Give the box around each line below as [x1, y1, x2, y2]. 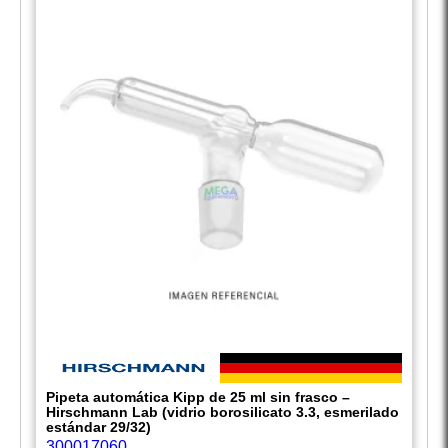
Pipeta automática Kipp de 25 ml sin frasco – [46, 389, 350, 406]
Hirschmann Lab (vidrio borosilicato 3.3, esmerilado [46, 404, 399, 421]
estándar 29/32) [46, 419, 151, 436]
